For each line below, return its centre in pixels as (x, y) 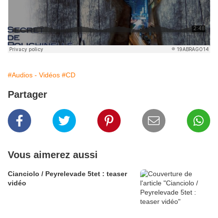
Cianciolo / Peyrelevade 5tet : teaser (67, 174)
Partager (27, 95)
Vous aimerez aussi (53, 155)
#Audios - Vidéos (34, 75)
